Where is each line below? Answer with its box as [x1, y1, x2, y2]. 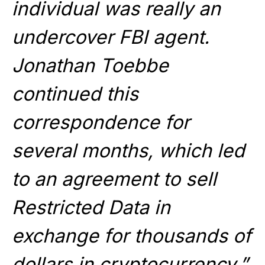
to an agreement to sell [12, 167, 216, 191]
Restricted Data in [12, 196, 170, 219]
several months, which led [12, 139, 245, 163]
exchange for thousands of [12, 224, 251, 248]
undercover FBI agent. [12, 25, 209, 49]
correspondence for [12, 111, 190, 134]
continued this [12, 82, 138, 106]
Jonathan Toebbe [12, 54, 169, 77]
